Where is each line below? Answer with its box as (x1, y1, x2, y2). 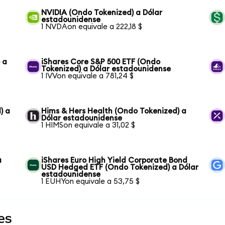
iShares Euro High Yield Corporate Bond (41, 156, 188, 164)
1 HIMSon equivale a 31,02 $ (41, 121, 136, 129)
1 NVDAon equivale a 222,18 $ (41, 23, 143, 31)
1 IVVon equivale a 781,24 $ (41, 72, 134, 80)
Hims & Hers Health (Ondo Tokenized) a (41, 107, 187, 115)
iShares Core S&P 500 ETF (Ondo (41, 58, 161, 66)
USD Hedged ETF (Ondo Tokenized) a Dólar (41, 163, 199, 171)
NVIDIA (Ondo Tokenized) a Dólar (41, 9, 163, 17)
